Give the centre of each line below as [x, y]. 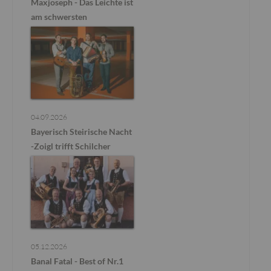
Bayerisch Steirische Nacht [81, 131]
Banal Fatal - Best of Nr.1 [77, 261]
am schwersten [59, 16]
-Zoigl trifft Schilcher [71, 146]
